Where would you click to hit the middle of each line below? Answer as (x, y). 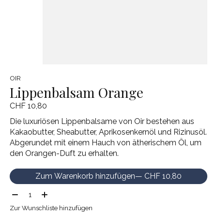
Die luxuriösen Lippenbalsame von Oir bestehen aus (102, 122)
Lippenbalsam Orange (77, 92)
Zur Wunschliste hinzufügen (51, 208)
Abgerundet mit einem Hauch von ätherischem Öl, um (106, 143)
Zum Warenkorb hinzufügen (85, 176)
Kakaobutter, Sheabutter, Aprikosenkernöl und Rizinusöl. (108, 132)
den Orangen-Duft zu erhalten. (64, 154)
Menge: (23, 193)
